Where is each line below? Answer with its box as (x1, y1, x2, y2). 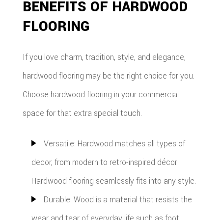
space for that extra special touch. (23, 108, 142, 119)
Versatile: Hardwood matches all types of (43, 138, 185, 150)
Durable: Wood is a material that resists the (43, 194, 192, 206)
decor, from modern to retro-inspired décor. (31, 157, 179, 168)
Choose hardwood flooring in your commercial (23, 89, 179, 101)
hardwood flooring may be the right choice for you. (23, 70, 195, 82)
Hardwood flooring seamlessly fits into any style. (31, 175, 196, 187)
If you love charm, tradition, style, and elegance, (23, 52, 186, 63)
